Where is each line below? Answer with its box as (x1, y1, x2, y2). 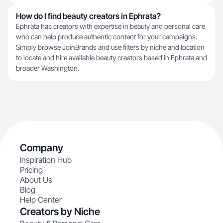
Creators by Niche (20, 206, 100, 218)
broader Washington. (16, 64, 79, 72)
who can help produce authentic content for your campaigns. (16, 32, 197, 41)
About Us (20, 175, 52, 185)
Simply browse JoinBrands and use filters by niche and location (16, 43, 205, 51)
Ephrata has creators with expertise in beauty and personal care (16, 22, 205, 30)
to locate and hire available (16, 53, 96, 62)
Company (20, 142, 63, 154)
